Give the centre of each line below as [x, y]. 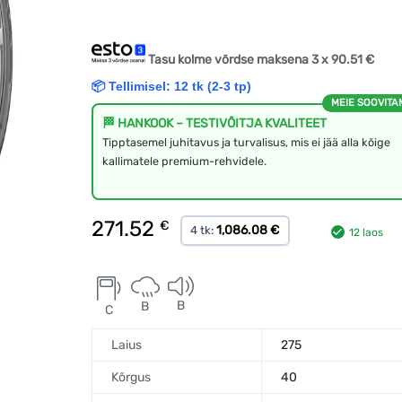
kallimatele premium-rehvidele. [184, 161]
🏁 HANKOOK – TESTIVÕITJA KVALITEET [214, 123]
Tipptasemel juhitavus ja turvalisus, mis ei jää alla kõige [246, 142]
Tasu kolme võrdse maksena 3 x [239, 59]
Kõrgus [131, 377]
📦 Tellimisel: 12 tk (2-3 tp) [171, 86]
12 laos [366, 232]
